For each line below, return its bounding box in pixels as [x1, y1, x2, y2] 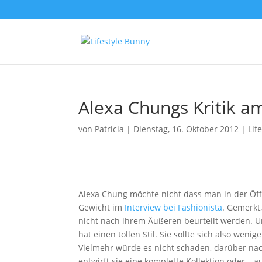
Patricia [95, 123, 125, 135]
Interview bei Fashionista [125, 202, 223, 213]
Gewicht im [78, 202, 125, 213]
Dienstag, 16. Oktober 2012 [133, 123, 239, 135]
